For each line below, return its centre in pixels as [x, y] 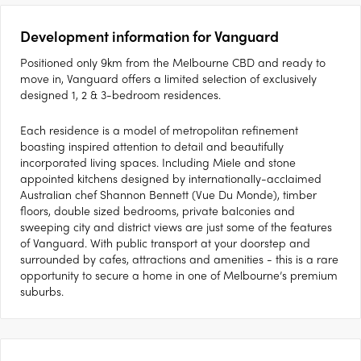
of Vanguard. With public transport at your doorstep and [165, 243]
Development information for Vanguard [149, 36]
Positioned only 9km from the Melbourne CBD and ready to [173, 62]
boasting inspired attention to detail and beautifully [152, 146]
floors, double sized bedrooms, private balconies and [158, 210]
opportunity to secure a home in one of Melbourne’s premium [179, 275]
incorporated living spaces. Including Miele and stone [158, 162]
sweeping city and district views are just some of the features [176, 226]
